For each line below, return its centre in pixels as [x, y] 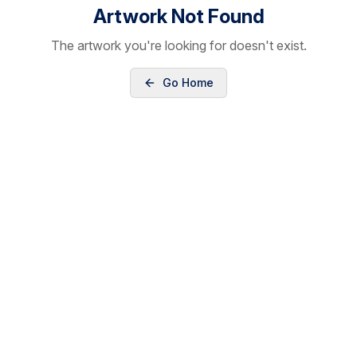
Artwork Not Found [178, 16]
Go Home [188, 82]
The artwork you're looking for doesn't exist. [178, 45]
